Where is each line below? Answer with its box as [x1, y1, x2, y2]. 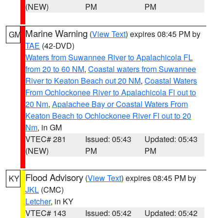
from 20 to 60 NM [25, 63, 84, 74]
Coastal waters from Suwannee [88, 63, 196, 74]
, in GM [37, 122, 62, 133]
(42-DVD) [40, 40, 74, 51]
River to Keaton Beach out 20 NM [25, 75, 141, 86]
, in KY [51, 196, 73, 207]
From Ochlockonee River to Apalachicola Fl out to [25, 87, 196, 98]
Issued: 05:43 [85, 133, 131, 145]
